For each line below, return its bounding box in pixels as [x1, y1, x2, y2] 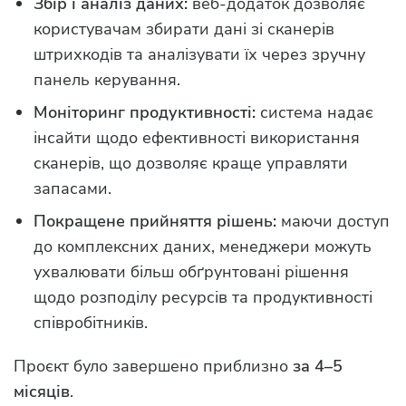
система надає [256, 101, 373, 123]
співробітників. [34, 311, 148, 333]
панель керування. [34, 68, 180, 91]
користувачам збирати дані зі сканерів [34, 17, 334, 40]
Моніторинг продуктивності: [34, 101, 256, 123]
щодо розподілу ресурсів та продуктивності [34, 285, 372, 308]
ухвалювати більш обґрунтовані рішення [34, 260, 349, 283]
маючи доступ [276, 209, 390, 232]
